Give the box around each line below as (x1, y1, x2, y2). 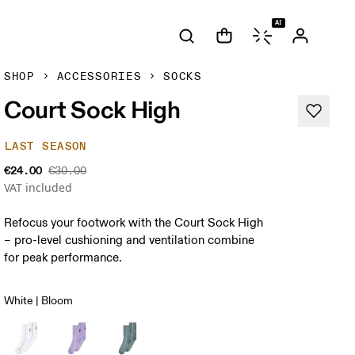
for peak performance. (4, 250, 123, 265)
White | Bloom (4, 294, 74, 307)
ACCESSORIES (56, 70, 142, 83)
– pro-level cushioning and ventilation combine (4, 233, 255, 248)
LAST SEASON (5, 139, 87, 153)
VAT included (4, 180, 73, 195)
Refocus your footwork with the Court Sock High (4, 216, 264, 231)
